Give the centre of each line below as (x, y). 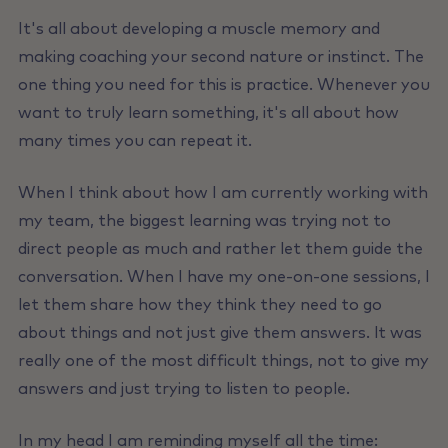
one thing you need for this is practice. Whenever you (223, 85)
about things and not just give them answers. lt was (219, 333)
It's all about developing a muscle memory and (198, 29)
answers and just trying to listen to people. (183, 389)
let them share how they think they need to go (199, 305)
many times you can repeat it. (134, 141)
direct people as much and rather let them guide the (220, 249)
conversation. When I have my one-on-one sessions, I (223, 277)
